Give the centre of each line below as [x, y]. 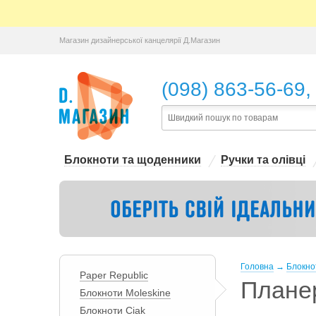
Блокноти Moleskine [125, 293]
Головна [257, 267]
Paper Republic [114, 275]
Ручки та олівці [263, 160]
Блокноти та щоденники [132, 160]
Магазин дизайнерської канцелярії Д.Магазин [139, 40]
